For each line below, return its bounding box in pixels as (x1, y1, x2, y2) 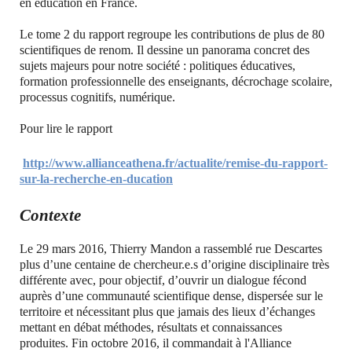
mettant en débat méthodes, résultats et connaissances (20, 321, 282, 335)
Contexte (20, 206, 81, 225)
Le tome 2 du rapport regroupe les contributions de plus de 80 (20, 27, 324, 42)
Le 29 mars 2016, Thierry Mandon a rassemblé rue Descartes (20, 242, 322, 256)
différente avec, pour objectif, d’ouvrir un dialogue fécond (20, 273, 306, 288)
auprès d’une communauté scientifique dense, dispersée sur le (20, 289, 323, 303)
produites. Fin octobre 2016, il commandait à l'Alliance (20, 336, 291, 350)
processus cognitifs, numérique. (20, 90, 175, 104)
